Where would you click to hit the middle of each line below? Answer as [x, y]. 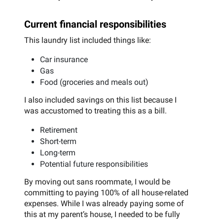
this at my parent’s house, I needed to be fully [102, 215]
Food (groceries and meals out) [94, 82]
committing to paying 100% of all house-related [106, 193]
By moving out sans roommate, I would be [97, 182]
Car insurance [64, 60]
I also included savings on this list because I [100, 100]
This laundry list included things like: [88, 40]
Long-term [58, 153]
